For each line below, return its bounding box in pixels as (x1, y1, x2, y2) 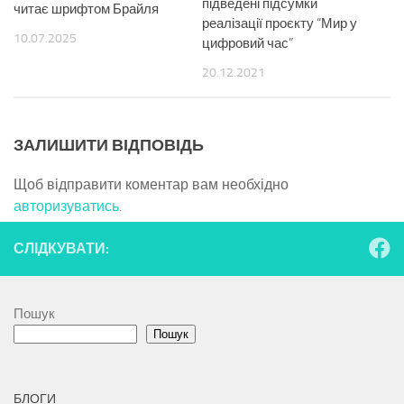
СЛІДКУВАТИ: (14, 240, 109, 258)
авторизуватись (14, 197, 119, 216)
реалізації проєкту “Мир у (202, 15, 357, 32)
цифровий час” (202, 35, 293, 51)
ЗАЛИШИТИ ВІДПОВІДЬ (14, 135, 204, 156)
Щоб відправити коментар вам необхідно (14, 176, 289, 194)
